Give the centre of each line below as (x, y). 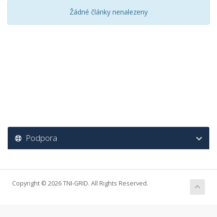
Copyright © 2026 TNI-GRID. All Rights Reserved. (80, 183)
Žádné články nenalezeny (108, 12)
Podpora (39, 138)
